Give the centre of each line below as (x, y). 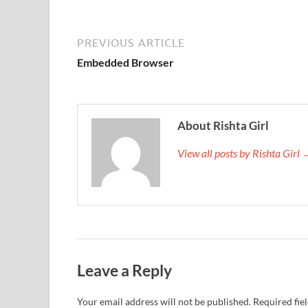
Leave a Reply (124, 270)
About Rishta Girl (223, 125)
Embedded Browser (125, 62)
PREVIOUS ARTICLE (131, 42)
